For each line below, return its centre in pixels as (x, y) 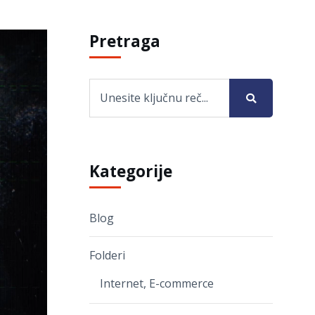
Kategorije (131, 171)
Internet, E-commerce (157, 284)
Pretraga (125, 41)
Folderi (107, 256)
